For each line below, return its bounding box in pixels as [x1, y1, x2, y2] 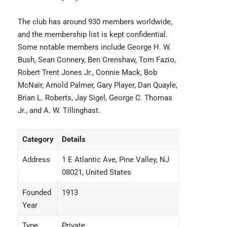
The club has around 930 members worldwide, [18, 17, 172, 27]
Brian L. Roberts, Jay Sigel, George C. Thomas [18, 93, 172, 103]
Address [22, 155, 50, 165]
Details [61, 135, 86, 144]
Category [22, 135, 54, 144]
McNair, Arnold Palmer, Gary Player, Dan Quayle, [18, 81, 177, 90]
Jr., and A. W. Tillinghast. [18, 106, 100, 116]
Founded [22, 188, 51, 198]
